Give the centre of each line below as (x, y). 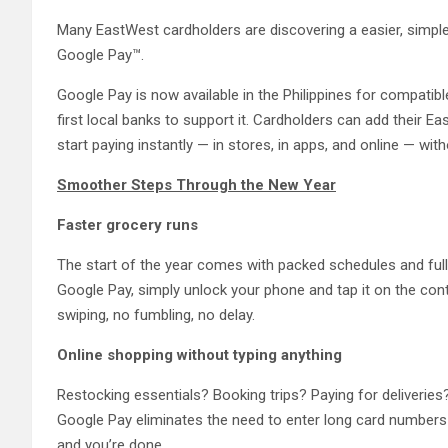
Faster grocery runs (127, 224)
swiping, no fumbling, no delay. (156, 314)
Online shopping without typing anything (199, 354)
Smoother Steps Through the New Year (196, 184)
